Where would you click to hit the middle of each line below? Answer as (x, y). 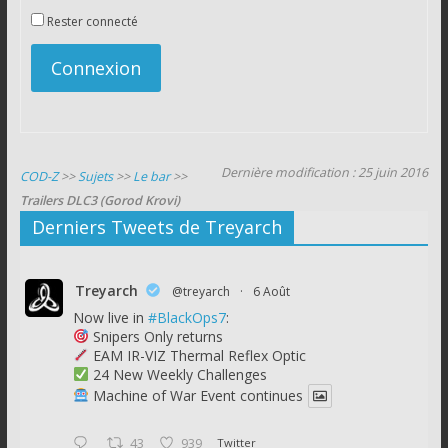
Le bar (151, 176)
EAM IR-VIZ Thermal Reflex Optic (197, 355)
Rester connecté (92, 21)
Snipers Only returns (155, 336)
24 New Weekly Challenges (177, 374)
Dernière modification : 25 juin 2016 (325, 172)
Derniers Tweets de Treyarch (156, 226)
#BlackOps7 (186, 317)
